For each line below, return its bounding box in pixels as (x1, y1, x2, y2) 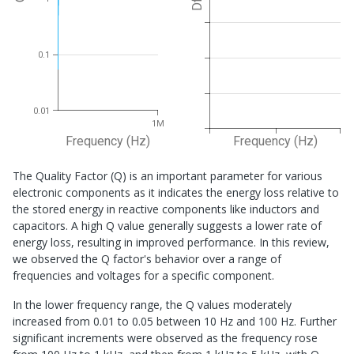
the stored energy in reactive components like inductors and (13, 201, 319, 217)
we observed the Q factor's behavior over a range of (13, 251, 281, 267)
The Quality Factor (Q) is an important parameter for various (13, 168, 322, 184)
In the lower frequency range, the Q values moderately (13, 297, 292, 313)
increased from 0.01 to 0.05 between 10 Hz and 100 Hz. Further (13, 314, 337, 330)
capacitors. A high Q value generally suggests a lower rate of (13, 218, 322, 234)
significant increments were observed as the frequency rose (13, 330, 318, 346)
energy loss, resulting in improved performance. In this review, (13, 235, 330, 250)
